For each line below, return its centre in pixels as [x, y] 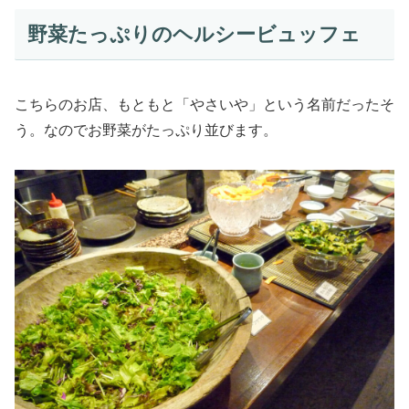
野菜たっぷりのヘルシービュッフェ [194, 34]
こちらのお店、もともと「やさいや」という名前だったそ [204, 105]
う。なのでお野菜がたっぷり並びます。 [146, 131]
